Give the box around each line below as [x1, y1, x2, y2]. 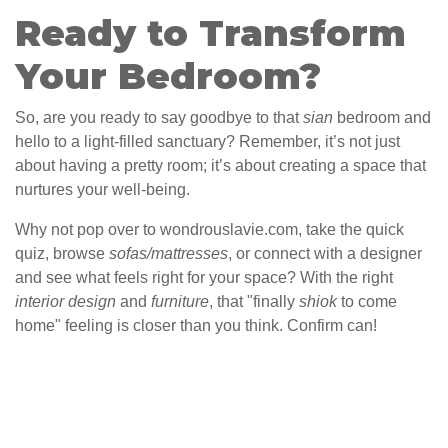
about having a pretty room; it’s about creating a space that [15, 157, 426, 175]
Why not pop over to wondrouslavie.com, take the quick [15, 221, 404, 239]
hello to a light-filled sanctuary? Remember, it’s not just [15, 133, 400, 151]
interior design [15, 293, 116, 311]
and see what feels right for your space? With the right [15, 269, 393, 287]
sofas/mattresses [109, 245, 228, 263]
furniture [151, 293, 209, 311]
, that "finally [209, 293, 299, 311]
